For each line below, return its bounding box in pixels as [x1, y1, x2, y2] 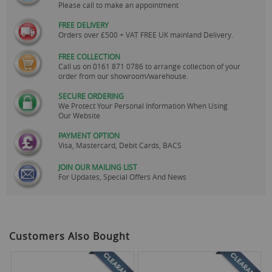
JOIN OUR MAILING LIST [58, 161, 137, 172]
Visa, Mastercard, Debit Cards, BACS [58, 140, 182, 150]
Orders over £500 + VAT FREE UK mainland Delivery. [58, 29, 233, 39]
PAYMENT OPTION [58, 130, 120, 140]
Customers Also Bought [9, 229, 130, 243]
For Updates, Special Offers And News [58, 171, 186, 182]
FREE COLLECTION [58, 51, 120, 61]
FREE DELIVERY [58, 19, 109, 30]
